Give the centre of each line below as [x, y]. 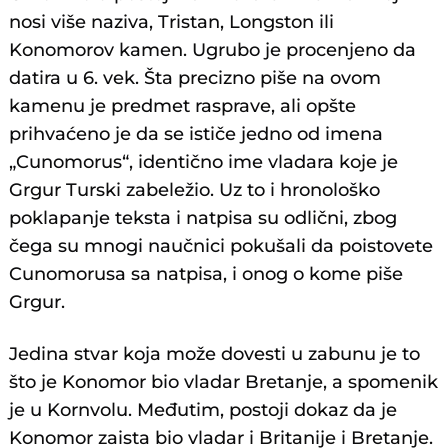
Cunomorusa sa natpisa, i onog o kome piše [206, 274]
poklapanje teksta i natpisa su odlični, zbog [203, 218]
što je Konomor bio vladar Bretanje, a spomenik [224, 382]
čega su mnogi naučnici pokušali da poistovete [221, 246]
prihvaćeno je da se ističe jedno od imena [196, 134]
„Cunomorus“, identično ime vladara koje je [204, 162]
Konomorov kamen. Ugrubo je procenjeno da [213, 50]
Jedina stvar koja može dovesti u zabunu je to [215, 354]
